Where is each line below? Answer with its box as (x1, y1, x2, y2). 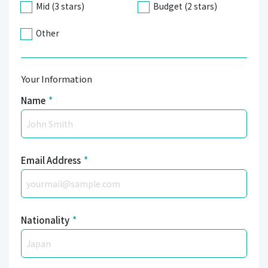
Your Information (21, 72, 92, 86)
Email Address (21, 154, 81, 167)
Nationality (21, 214, 69, 227)
